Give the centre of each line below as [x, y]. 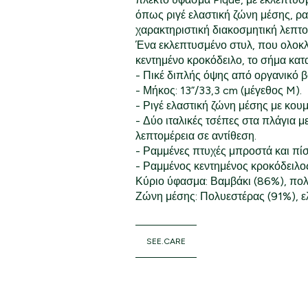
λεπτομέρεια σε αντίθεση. [196, 135]
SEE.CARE [166, 241]
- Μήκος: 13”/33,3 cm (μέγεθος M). [218, 90]
